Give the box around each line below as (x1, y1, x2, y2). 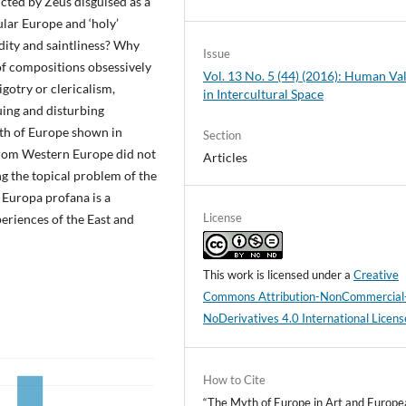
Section (203, 127, 242, 142)
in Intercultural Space (203, 85, 324, 101)
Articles (203, 149, 248, 165)
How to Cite (203, 372, 266, 387)
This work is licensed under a (203, 266, 354, 282)
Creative (353, 266, 400, 282)
